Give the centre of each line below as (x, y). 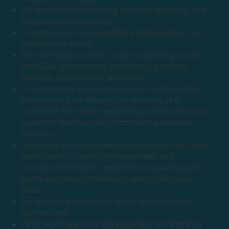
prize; (32, 189)
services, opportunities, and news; (84, 77)
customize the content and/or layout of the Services (114, 111)
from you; (38, 133)
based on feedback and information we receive (108, 122)
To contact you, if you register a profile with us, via (112, 32)
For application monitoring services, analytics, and (114, 9)
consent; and (45, 212)
